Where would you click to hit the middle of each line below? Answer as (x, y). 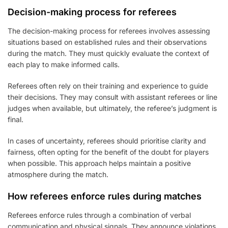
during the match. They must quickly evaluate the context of (108, 53)
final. (16, 119)
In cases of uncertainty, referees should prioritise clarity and (107, 140)
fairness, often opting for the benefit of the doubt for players (108, 152)
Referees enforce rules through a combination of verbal (99, 215)
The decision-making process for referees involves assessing (109, 31)
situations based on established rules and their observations (107, 42)
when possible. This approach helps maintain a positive (99, 163)
